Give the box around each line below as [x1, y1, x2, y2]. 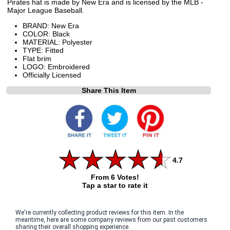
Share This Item [81, 86, 136, 94]
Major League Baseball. [7, 6, 84, 14]
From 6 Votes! [90, 172, 139, 181]
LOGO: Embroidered [23, 62, 90, 71]
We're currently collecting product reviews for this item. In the [15, 208, 184, 216]
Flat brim [23, 54, 51, 63]
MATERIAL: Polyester [23, 37, 92, 46]
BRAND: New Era [23, 21, 79, 30]
